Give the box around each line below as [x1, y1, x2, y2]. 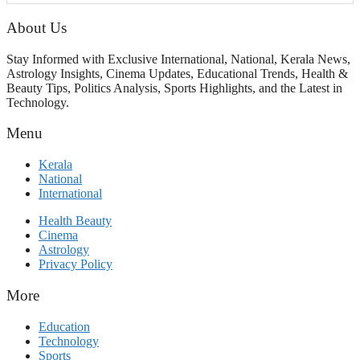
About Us [6, 18, 67, 36]
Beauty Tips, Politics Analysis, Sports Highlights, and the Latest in [6, 80, 342, 95]
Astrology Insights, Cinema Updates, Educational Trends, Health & [6, 66, 348, 80]
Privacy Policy [39, 257, 112, 272]
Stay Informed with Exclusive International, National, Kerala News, [6, 51, 350, 66]
